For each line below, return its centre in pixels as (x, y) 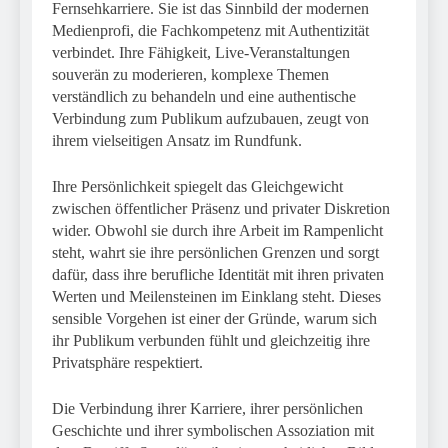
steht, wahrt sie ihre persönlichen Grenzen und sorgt (215, 252)
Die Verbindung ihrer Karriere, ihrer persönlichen (207, 408)
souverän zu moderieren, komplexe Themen (190, 74)
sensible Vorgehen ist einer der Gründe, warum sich (214, 318)
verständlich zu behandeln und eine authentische (204, 96)
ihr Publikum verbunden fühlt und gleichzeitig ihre (211, 340)
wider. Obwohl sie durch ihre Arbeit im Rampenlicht (217, 230)
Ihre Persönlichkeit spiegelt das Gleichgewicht (197, 186)
